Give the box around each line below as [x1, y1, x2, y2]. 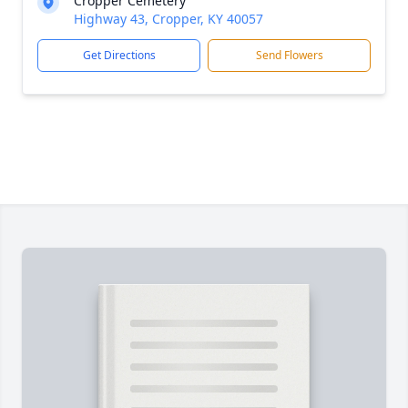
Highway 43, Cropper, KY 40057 [74, 10, 263, 27]
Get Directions [82, 47, 156, 63]
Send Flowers [255, 47, 323, 63]
